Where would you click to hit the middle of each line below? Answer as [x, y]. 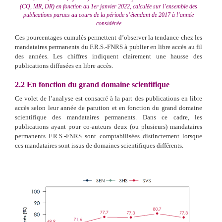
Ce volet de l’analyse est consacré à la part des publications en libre [109, 99]
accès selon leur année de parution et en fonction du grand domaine [109, 108]
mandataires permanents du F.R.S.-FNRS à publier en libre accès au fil [109, 47]
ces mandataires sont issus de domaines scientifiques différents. [99, 146]
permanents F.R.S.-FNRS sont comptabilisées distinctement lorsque [109, 136]
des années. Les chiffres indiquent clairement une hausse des [109, 56]
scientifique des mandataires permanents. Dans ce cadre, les [109, 117]
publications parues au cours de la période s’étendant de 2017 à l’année [109, 15]
